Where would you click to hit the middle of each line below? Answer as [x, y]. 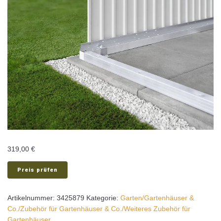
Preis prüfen [37, 170]
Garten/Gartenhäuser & [157, 198]
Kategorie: [103, 198]
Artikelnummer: [32, 198]
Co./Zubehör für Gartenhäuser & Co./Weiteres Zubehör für [99, 209]
